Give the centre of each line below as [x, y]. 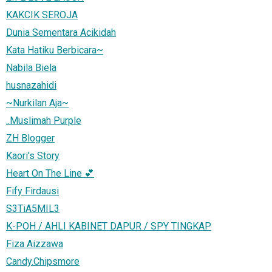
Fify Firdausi [32, 191]
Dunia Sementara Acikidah [61, 32]
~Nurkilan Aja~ [37, 103]
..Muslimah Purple [44, 120]
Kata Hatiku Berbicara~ [55, 50]
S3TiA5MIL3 [33, 208]
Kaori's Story [33, 155]
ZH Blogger [30, 138]
